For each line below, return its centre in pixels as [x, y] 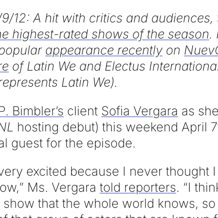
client [82, 110]
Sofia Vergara [140, 110]
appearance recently [104, 50]
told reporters [138, 187]
